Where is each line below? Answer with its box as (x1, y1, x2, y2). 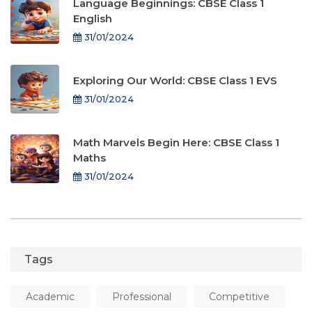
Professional (112, 290, 171, 304)
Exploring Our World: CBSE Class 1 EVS (73, 73, 277, 87)
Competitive (209, 290, 270, 304)
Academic (26, 290, 75, 304)
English (73, 11, 112, 25)
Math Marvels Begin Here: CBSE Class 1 (73, 135, 279, 149)
